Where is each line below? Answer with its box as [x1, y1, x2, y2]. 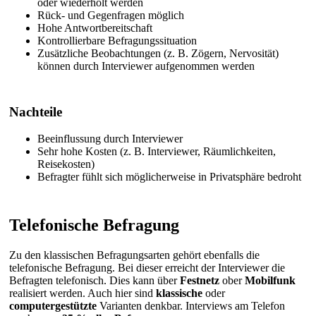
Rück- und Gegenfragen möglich [37, 9, 184, 22]
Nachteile [9, 104, 62, 119]
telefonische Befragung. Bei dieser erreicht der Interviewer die [9, 262, 285, 274]
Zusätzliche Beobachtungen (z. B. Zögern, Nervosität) [37, 47, 279, 60]
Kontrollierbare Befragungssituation [37, 35, 197, 47]
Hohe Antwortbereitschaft [37, 22, 152, 35]
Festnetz [180, 274, 219, 287]
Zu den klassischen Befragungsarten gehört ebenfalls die [9, 249, 260, 262]
